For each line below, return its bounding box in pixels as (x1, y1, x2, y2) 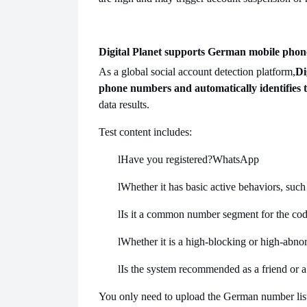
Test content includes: (99, 126, 192, 138)
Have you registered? (121, 153, 212, 166)
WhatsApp (212, 153, 259, 166)
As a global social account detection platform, (99, 66, 295, 78)
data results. (99, 99, 149, 111)
